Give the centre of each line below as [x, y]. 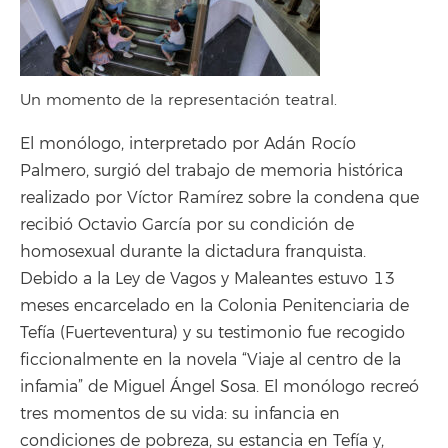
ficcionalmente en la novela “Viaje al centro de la [210, 360]
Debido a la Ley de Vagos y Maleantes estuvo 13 [207, 279]
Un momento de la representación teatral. [178, 100]
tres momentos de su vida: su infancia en [180, 414]
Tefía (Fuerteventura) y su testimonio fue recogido [212, 333]
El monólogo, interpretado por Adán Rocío [188, 144]
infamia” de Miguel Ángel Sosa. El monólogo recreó [219, 387]
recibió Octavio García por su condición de [187, 225]
